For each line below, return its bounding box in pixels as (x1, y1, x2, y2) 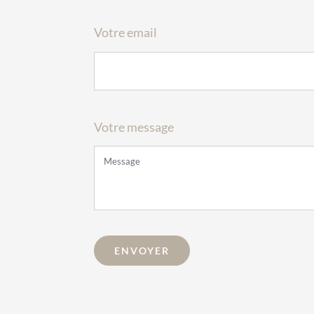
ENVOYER (114, 245, 170, 257)
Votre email (94, 24, 158, 40)
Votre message (94, 118, 175, 135)
